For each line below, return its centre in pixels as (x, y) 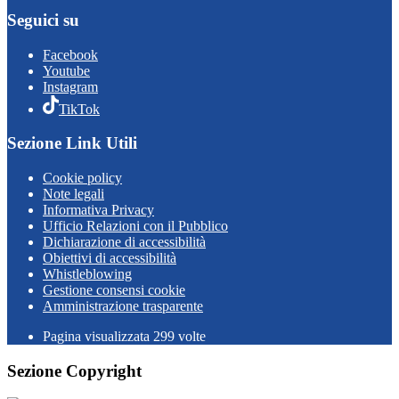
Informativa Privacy (98, 209)
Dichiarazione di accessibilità (124, 241)
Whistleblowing (87, 273)
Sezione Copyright (74, 370)
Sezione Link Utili (72, 143)
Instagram (70, 86)
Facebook (70, 54)
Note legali (73, 193)
